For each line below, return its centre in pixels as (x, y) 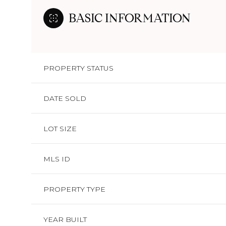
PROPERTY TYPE (74, 189)
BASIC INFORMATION (130, 18)
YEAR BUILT (65, 219)
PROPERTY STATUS (78, 68)
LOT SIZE (60, 129)
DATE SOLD (65, 98)
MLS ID (57, 159)
